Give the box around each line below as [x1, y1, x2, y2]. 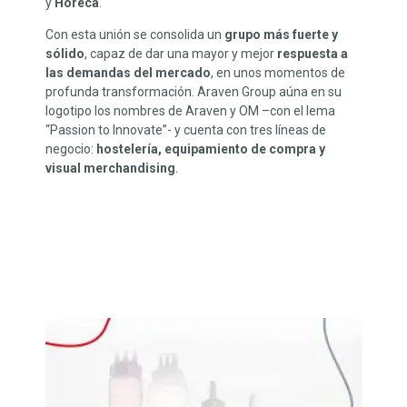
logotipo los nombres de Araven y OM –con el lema [45, 104, 335, 119]
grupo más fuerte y [224, 27, 338, 43]
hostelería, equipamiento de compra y [96, 142, 325, 157]
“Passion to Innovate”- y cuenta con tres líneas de [45, 123, 326, 138]
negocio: [45, 142, 96, 157]
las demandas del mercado [45, 65, 211, 81]
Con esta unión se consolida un [45, 27, 224, 43]
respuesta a [277, 46, 348, 62]
